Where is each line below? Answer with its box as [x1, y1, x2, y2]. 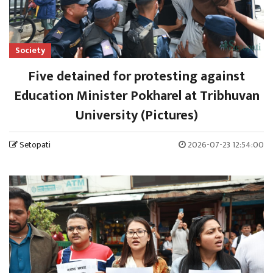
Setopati [19, 137, 51, 152]
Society [15, 43, 45, 57]
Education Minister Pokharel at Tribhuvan [13, 84, 260, 107]
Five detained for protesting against [28, 65, 245, 88]
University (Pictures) [75, 104, 198, 127]
